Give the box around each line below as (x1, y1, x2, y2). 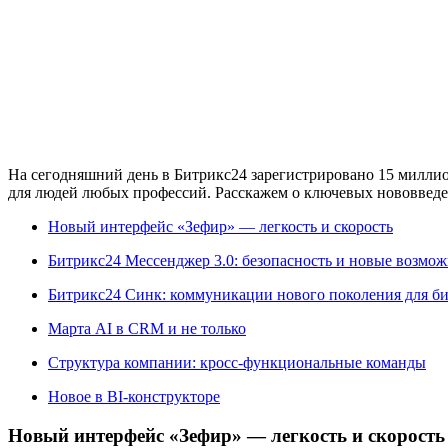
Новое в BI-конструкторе (48, 387, 220, 405)
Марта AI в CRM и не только (48, 319, 246, 337)
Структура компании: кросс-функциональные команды (48, 353, 426, 371)
